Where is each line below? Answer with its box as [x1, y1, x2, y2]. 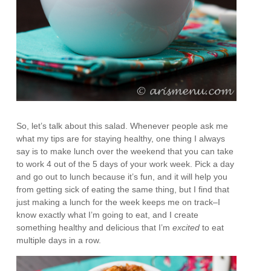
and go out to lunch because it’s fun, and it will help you [16, 171, 228, 181]
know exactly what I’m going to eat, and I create [16, 209, 199, 220]
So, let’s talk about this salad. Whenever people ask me [16, 120, 229, 131]
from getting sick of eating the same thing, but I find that [16, 184, 230, 194]
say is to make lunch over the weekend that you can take [16, 146, 234, 156]
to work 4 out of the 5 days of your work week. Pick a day [16, 158, 235, 169]
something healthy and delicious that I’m [16, 222, 173, 232]
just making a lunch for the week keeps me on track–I [16, 197, 221, 207]
